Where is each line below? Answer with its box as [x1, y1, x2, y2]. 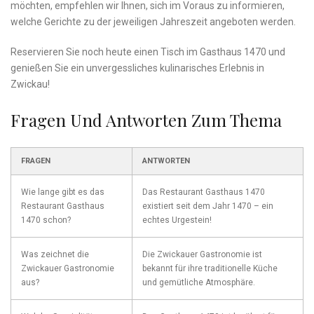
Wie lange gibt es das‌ [21, 187, 104, 198]
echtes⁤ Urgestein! [142, 215, 212, 226]
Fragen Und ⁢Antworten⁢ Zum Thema [11, 109, 282, 132]
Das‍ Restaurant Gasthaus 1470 [142, 187, 265, 198]
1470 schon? [21, 215, 71, 226]
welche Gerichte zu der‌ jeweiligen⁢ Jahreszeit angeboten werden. [11, 16, 296, 28]
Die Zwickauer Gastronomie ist [142, 250, 262, 260]
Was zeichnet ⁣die [21, 250, 89, 260]
